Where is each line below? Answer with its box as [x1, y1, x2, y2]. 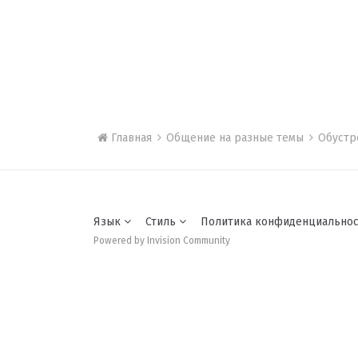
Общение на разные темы [166, 131, 308, 145]
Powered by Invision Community [93, 234, 231, 246]
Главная [108, 131, 156, 145]
